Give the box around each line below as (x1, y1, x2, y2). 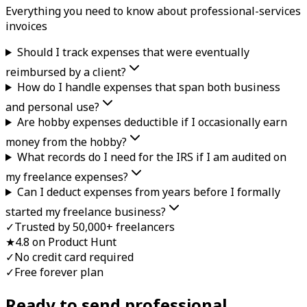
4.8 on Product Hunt (15, 234, 116, 249)
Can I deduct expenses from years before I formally (16, 184, 280, 199)
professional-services (190, 3, 301, 19)
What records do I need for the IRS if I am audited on (16, 149, 286, 164)
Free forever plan (14, 264, 103, 280)
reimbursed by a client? (5, 64, 126, 79)
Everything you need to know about (5, 3, 190, 19)
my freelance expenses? (5, 169, 128, 184)
